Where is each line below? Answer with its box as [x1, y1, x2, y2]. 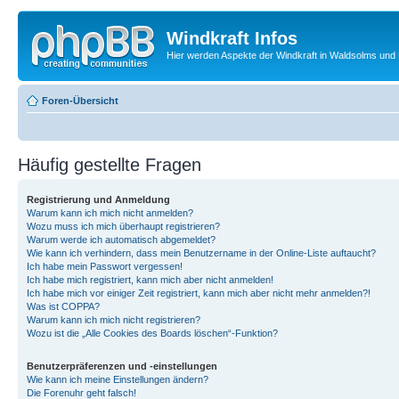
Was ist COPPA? [27, 300, 100, 312]
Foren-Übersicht [42, 94, 118, 106]
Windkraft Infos [167, 28, 297, 48]
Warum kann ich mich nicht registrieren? [27, 313, 200, 325]
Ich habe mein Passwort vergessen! [27, 260, 183, 272]
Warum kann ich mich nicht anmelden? [27, 207, 193, 218]
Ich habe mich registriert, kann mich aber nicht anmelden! [27, 273, 273, 285]
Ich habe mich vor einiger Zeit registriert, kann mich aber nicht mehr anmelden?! [27, 287, 370, 298]
